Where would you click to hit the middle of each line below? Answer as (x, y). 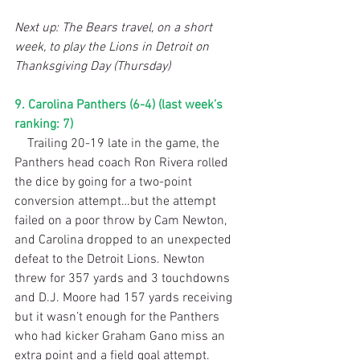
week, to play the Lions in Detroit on (113, 47)
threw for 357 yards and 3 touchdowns (124, 278)
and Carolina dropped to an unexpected (125, 240)
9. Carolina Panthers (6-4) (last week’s (120, 105)
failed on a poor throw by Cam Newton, (122, 221)
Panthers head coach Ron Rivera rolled (123, 163)
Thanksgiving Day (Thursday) (92, 66)
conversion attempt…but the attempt (117, 201)
